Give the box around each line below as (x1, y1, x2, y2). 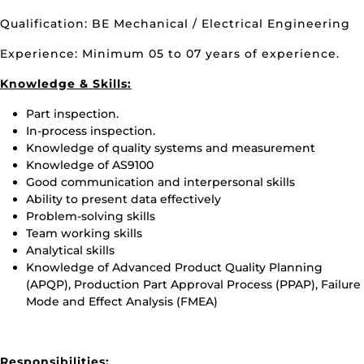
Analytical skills (26, 243, 115, 258)
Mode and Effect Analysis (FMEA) (26, 294, 218, 309)
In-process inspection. (26, 123, 155, 138)
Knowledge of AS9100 (26, 158, 154, 172)
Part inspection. (26, 106, 119, 121)
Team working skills (26, 226, 142, 240)
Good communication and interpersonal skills (26, 175, 295, 189)
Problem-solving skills (26, 209, 155, 223)
